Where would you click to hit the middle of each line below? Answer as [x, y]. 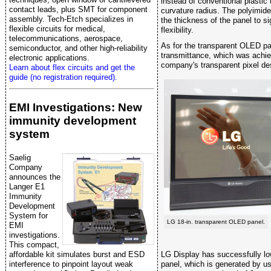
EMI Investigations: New [76, 108]
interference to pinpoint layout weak [71, 264]
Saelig [20, 157]
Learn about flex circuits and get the [72, 68]
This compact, [34, 244]
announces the [35, 177]
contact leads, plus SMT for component [78, 10]
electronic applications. [49, 58]
